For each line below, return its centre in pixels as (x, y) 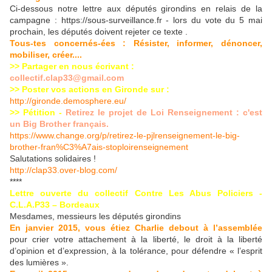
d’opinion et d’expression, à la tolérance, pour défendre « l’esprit (136, 251)
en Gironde (126, 90)
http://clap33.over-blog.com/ (63, 170)
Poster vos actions (61, 90)
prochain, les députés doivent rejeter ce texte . (99, 32)
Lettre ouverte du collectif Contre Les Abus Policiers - (136, 193)
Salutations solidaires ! (53, 159)
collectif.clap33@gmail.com (67, 78)
